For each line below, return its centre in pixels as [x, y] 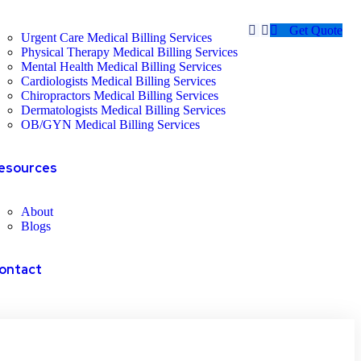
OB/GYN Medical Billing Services [110, 124]
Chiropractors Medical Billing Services [119, 95]
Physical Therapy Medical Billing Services [129, 52]
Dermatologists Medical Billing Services [123, 110]
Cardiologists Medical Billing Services [118, 81]
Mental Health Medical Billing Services [121, 66]
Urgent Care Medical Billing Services [116, 37]
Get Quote [315, 30]
